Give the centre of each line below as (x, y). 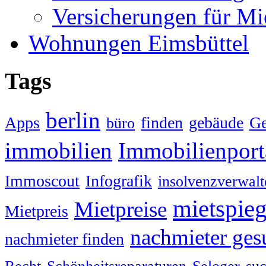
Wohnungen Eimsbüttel (139, 43)
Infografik (119, 181)
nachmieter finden (64, 239)
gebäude (216, 123)
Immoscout (42, 181)
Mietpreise (121, 210)
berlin (73, 121)
